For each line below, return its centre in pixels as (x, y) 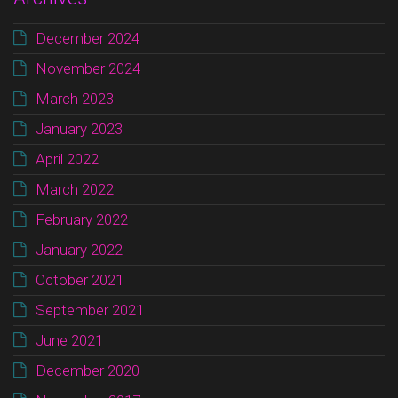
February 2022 (82, 219)
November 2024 (88, 68)
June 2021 (69, 340)
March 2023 (75, 98)
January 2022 (79, 249)
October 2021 (80, 279)
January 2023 (79, 128)
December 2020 (88, 370)
